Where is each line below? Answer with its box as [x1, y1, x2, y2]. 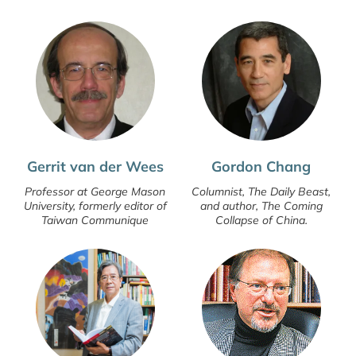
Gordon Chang [211, 157, 311, 176]
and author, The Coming [199, 198, 323, 213]
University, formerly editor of [23, 198, 167, 213]
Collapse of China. [215, 212, 308, 227]
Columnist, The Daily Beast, [192, 184, 331, 199]
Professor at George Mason [25, 184, 165, 199]
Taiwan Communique [41, 212, 149, 227]
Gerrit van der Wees [26, 157, 164, 176]
